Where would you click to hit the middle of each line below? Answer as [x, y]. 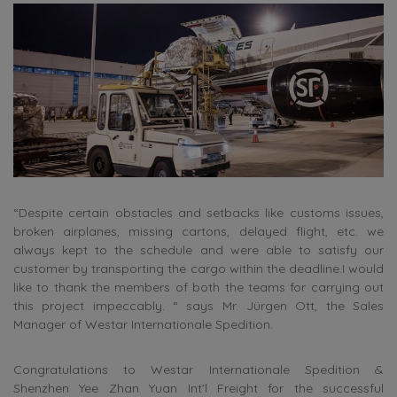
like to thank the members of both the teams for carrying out [198, 287]
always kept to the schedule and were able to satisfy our [198, 249]
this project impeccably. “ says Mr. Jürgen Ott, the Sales [198, 305]
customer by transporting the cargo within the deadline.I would [198, 268]
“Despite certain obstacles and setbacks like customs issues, [198, 212]
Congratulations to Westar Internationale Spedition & [198, 369]
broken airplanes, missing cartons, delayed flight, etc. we [198, 231]
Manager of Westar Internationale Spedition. [143, 324]
